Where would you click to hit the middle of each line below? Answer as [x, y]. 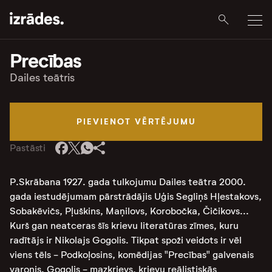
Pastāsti [28, 148]
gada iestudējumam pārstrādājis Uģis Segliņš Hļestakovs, [136, 196]
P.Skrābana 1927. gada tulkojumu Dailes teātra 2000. [128, 182]
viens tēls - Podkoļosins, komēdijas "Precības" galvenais [132, 255]
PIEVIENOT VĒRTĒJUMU [136, 121]
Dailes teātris [42, 78]
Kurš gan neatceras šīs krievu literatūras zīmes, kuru [124, 226]
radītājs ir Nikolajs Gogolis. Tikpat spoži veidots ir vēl [126, 240]
